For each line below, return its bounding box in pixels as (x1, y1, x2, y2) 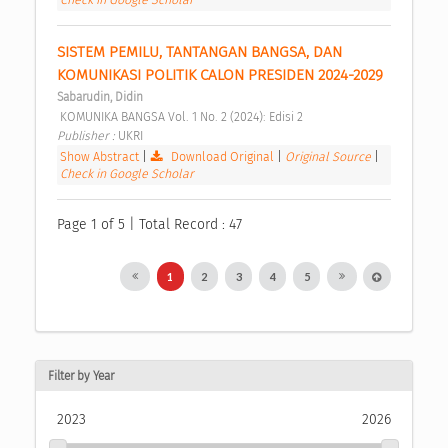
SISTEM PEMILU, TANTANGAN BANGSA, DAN (57, 43, 342, 62)
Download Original (168, 149, 278, 165)
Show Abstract (60, 149, 139, 165)
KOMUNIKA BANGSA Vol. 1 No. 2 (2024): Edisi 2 (60, 109, 306, 125)
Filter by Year (48, 368, 114, 383)
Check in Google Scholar (60, 166, 194, 182)
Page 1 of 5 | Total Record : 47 (57, 216, 242, 234)
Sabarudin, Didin (57, 90, 143, 105)
